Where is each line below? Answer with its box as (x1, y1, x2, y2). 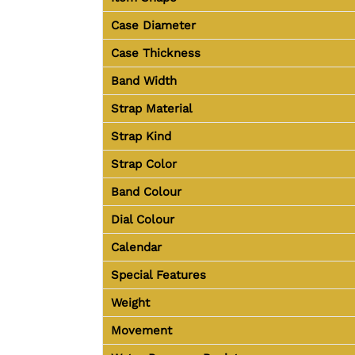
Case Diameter (111, 17, 196, 32)
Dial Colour (111, 212, 174, 227)
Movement (111, 323, 172, 338)
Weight (111, 295, 150, 310)
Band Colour (111, 184, 181, 199)
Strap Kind (111, 128, 171, 143)
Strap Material (111, 101, 193, 116)
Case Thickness (111, 45, 200, 60)
